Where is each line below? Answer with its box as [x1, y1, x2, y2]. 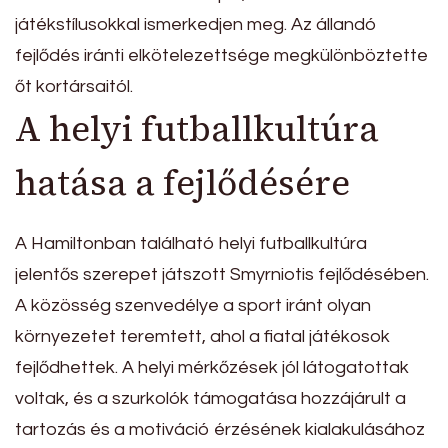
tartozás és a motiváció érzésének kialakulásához [15, 419, 425, 439]
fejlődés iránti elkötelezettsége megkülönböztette [15, 46, 428, 66]
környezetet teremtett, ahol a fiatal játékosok [15, 326, 390, 346]
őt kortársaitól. [15, 77, 133, 97]
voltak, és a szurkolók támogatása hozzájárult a [15, 388, 406, 408]
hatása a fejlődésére [15, 159, 350, 208]
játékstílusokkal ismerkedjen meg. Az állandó [15, 15, 377, 35]
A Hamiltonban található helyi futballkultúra [15, 233, 367, 253]
